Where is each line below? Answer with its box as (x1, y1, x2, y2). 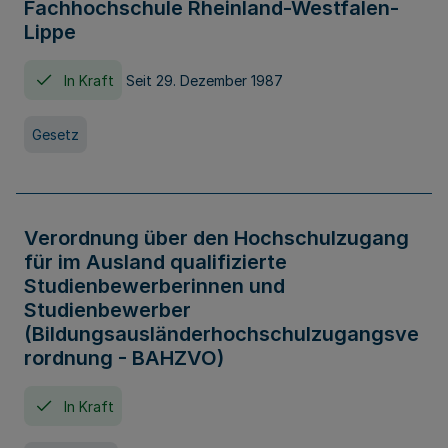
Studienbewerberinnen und (24, 274, 285, 298)
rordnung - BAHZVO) (24, 346, 224, 370)
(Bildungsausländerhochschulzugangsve (24, 322, 419, 346)
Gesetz (32, 126, 79, 143)
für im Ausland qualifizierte (24, 250, 287, 274)
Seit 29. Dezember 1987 (126, 71, 283, 89)
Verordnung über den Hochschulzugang (24, 226, 409, 250)
